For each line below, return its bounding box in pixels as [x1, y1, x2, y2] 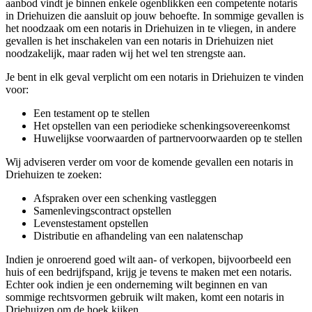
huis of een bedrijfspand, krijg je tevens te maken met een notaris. [6, 265, 292, 278]
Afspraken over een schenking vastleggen [33, 192, 217, 204]
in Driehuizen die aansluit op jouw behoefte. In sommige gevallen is [6, 9, 304, 22]
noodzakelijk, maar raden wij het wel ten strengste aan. [6, 47, 246, 59]
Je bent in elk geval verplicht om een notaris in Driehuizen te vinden [6, 70, 304, 83]
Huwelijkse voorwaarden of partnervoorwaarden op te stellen [33, 132, 302, 144]
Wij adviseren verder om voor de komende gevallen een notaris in [6, 155, 293, 168]
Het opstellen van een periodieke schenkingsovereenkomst [33, 119, 290, 132]
